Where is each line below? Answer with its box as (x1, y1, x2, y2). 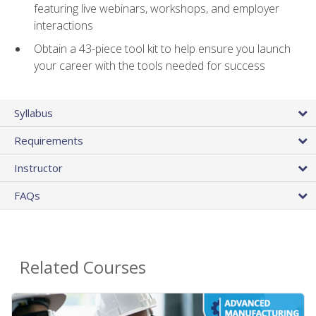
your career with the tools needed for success (34, 57, 265, 73)
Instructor (14, 160, 63, 175)
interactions (34, 18, 93, 34)
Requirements (14, 133, 83, 147)
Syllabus (14, 105, 53, 120)
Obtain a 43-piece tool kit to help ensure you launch (34, 40, 291, 56)
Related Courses (20, 255, 146, 279)
